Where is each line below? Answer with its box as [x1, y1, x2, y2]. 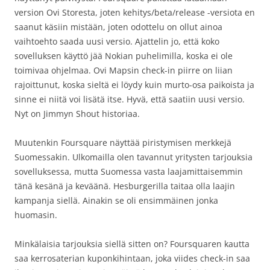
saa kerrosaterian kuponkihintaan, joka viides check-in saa [14, 253, 250, 264]
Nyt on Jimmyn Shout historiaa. [14, 108, 140, 119]
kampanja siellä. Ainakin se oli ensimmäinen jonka [14, 195, 218, 206]
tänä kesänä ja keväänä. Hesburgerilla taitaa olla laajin [14, 180, 235, 192]
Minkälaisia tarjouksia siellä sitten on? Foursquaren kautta [14, 238, 250, 250]
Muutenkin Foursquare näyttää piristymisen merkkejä [14, 137, 231, 148]
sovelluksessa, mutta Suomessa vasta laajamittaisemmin [14, 166, 243, 177]
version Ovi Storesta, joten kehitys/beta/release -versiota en [14, 7, 255, 18]
